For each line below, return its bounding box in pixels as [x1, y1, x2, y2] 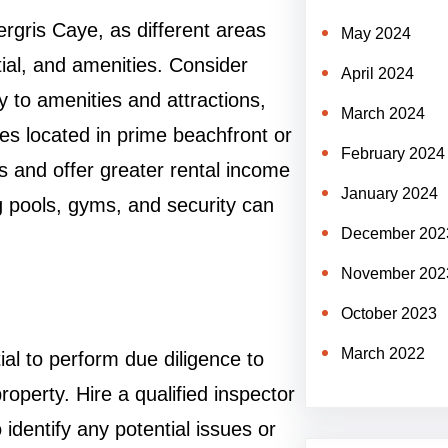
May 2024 [340, 25, 411, 42]
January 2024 [340, 185, 438, 202]
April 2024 [340, 65, 414, 82]
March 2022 [340, 345, 425, 362]
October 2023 [340, 305, 437, 322]
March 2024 [340, 105, 425, 122]
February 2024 [340, 145, 445, 162]
